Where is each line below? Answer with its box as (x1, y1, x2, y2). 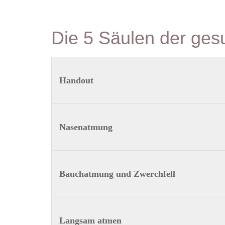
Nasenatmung (59, 122, 113, 132)
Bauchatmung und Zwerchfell (59, 169, 175, 179)
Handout (59, 75, 96, 85)
